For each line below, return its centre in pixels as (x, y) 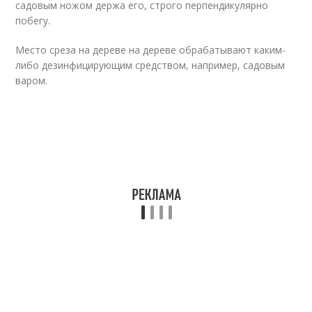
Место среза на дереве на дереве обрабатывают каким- (151, 50)
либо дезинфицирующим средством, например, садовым (150, 65)
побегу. (33, 21)
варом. (32, 80)
